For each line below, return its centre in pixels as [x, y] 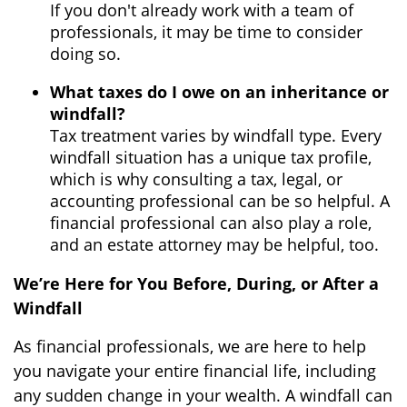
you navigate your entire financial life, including [195, 371]
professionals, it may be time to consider [206, 32]
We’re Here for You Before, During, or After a [196, 284]
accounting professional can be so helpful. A [220, 201]
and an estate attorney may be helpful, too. [214, 245]
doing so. [85, 54]
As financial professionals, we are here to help [190, 347]
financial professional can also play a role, [211, 223]
